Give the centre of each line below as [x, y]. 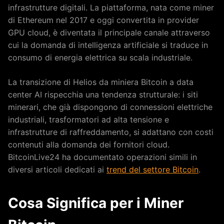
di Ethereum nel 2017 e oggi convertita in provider [103, 20]
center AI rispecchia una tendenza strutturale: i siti [103, 94]
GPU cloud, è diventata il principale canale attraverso [109, 32]
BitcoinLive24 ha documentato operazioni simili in [102, 157]
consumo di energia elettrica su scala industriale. [100, 57]
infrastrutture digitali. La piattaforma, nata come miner [111, 7]
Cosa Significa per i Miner [96, 203]
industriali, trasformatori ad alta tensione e [88, 119]
